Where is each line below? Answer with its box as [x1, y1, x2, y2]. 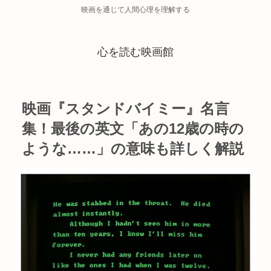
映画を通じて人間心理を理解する [81, 5, 190, 14]
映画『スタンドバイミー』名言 [22, 100, 229, 117]
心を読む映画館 [97, 46, 174, 58]
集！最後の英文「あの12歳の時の [22, 120, 244, 137]
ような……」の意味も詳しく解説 [22, 140, 244, 157]
